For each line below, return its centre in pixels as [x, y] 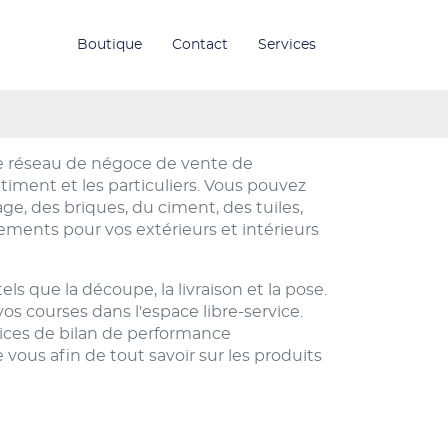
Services [287, 45]
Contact [200, 45]
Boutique [109, 45]
